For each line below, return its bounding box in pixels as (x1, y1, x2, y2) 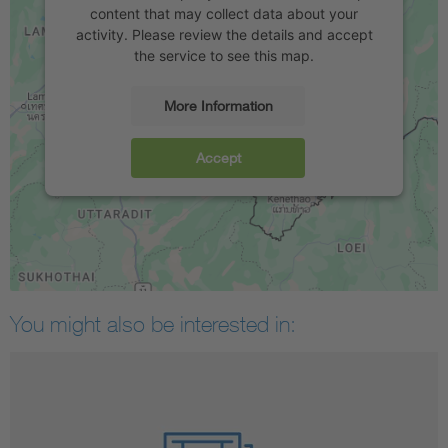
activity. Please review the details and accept (75, 26, 373, 44)
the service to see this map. (134, 47, 314, 65)
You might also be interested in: (10, 311, 296, 338)
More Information (163, 97, 273, 115)
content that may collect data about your (90, 5, 358, 23)
